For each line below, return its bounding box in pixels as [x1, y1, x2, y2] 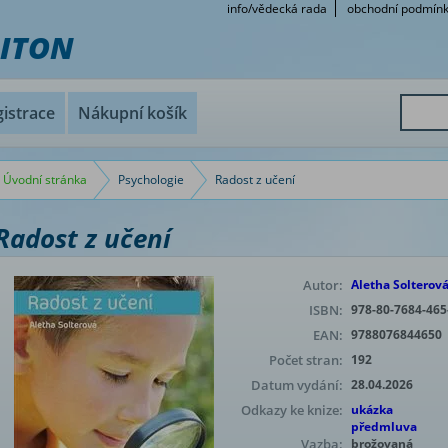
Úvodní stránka [3, 171, 87, 188]
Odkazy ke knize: [241, 401, 343, 419]
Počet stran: [269, 351, 343, 369]
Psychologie [118, 171, 184, 188]
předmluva [351, 418, 417, 435]
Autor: [303, 276, 343, 294]
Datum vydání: [251, 376, 343, 394]
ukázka [351, 401, 393, 418]
